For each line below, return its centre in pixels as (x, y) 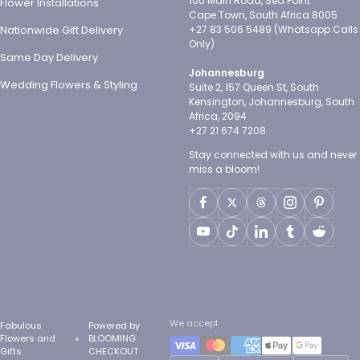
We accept (194, 323)
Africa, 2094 (218, 116)
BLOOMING (112, 338)
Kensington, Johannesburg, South (272, 101)
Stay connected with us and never (273, 154)
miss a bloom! (224, 169)
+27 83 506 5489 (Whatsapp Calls (274, 29)
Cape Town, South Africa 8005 (263, 14)
